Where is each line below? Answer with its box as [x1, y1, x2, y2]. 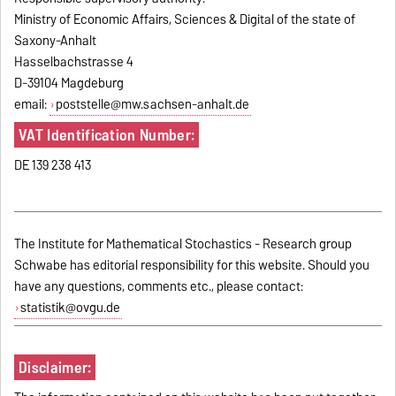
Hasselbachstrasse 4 [14, 50, 134, 72]
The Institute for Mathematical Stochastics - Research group [14, 232, 353, 255]
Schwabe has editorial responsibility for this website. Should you [14, 254, 370, 276]
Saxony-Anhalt [14, 29, 97, 51]
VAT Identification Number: [18, 121, 195, 148]
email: [14, 93, 50, 115]
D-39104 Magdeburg [14, 72, 125, 94]
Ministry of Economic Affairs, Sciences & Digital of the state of [14, 8, 356, 30]
